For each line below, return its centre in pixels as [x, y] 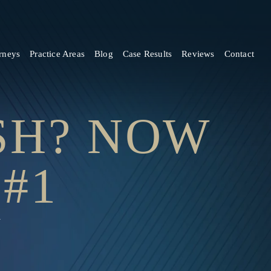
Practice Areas [57, 54]
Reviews [198, 54]
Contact [239, 54]
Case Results [147, 54]
